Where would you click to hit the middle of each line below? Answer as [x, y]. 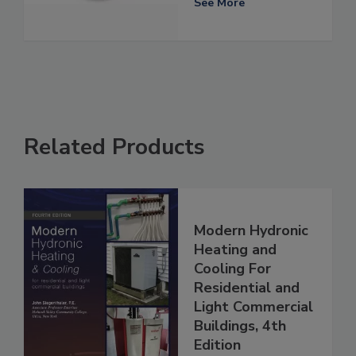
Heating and [235, 250]
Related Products [114, 147]
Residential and [247, 288]
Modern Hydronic [251, 231]
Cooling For [232, 269]
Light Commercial [253, 307]
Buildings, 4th [240, 326]
